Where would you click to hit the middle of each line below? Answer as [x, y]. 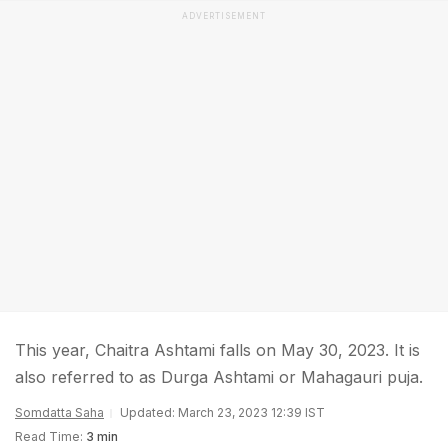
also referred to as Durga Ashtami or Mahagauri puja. [219, 377]
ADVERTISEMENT [224, 16]
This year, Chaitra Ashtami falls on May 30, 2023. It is [217, 350]
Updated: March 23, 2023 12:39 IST [222, 412]
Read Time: [49, 436]
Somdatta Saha [59, 412]
